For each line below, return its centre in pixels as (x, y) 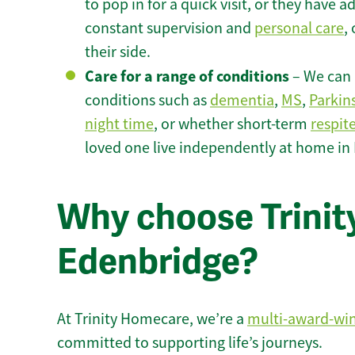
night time (119, 124)
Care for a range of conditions (187, 76)
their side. (118, 52)
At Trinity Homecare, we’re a (152, 319)
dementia (242, 101)
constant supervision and (170, 29)
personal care (299, 29)
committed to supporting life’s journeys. (190, 342)
